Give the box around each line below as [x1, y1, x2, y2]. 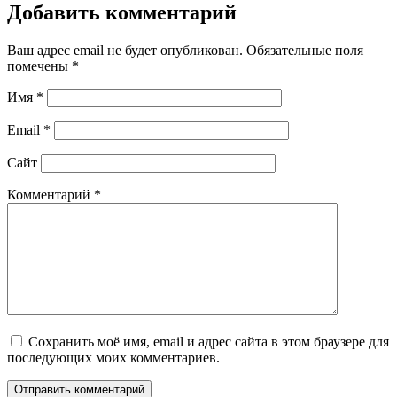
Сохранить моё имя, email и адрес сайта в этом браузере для [28, 333, 389, 349]
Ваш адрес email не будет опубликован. [7, 42, 243, 58]
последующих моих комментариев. [7, 349, 220, 365]
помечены [7, 58, 72, 74]
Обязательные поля [246, 42, 363, 58]
